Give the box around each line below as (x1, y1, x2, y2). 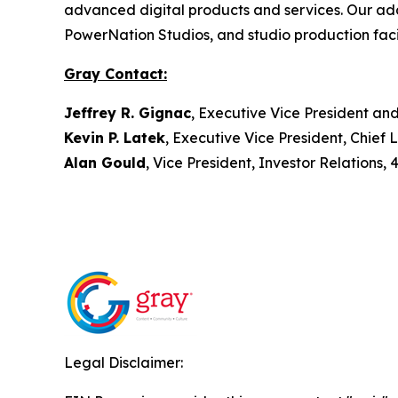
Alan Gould (64, 154, 146, 172)
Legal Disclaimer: (64, 354, 183, 372)
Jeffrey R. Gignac (64, 104, 191, 123)
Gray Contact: (64, 65, 167, 84)
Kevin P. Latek (64, 129, 165, 147)
